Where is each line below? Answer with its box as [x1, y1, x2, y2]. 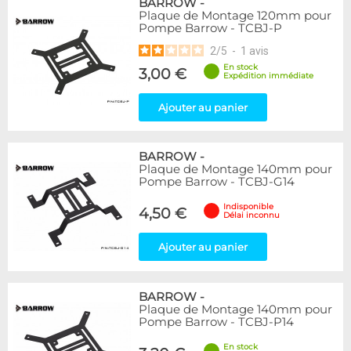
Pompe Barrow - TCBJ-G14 [139, 175, 295, 189]
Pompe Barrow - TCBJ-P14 [139, 315, 294, 329]
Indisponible [223, 202, 273, 211]
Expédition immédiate [223, 71, 313, 80]
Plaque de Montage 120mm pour [139, 9, 331, 23]
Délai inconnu [223, 211, 280, 219]
